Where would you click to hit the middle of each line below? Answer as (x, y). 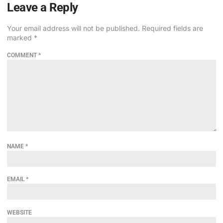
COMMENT (23, 55)
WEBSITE (19, 212)
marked (20, 38)
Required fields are (172, 28)
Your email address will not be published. (73, 28)
